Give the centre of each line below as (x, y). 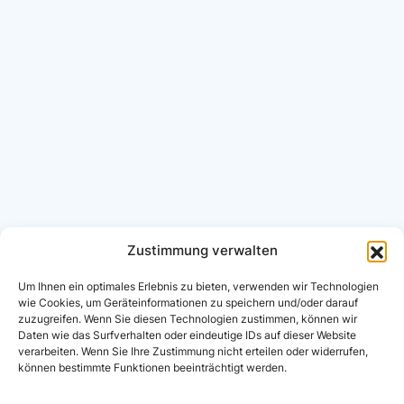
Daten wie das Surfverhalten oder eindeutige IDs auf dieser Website (187, 335)
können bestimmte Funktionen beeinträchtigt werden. (152, 367)
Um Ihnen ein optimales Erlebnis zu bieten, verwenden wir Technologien (198, 286)
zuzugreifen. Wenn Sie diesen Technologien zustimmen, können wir (188, 319)
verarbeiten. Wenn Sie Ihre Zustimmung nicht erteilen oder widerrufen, (193, 351)
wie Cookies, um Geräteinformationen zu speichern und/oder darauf (188, 303)
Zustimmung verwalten (202, 250)
